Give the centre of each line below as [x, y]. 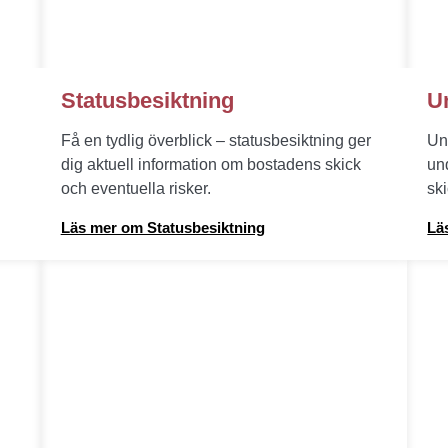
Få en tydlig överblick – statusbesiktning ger [215, 140]
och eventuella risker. [135, 188]
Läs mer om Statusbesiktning [162, 227]
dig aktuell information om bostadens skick [210, 164]
